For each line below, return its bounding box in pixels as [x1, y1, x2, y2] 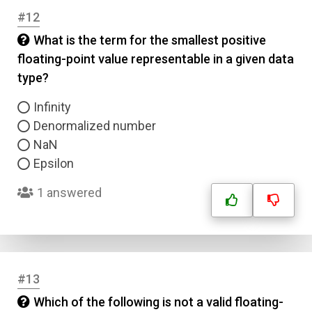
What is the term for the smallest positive [33, 33, 266, 47]
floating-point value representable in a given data [17, 52, 294, 66]
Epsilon [33, 156, 74, 171]
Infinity [33, 100, 71, 114]
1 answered [37, 185, 102, 200]
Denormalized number [33, 118, 156, 133]
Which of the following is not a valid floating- [33, 295, 283, 309]
